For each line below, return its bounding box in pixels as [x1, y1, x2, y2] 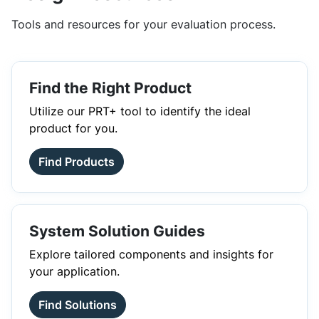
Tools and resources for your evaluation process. [11, 17, 276, 31]
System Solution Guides [29, 222, 205, 240]
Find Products [38, 155, 115, 169]
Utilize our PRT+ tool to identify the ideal [29, 104, 251, 118]
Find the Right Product [29, 79, 192, 97]
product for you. [29, 121, 117, 135]
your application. [29, 264, 120, 278]
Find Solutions [38, 298, 117, 312]
